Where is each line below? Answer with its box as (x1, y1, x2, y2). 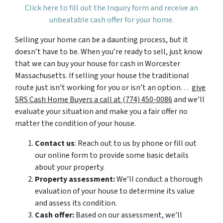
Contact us (35, 138, 75, 149)
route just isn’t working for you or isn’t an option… (15, 82, 192, 94)
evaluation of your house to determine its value (35, 186, 195, 197)
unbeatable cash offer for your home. (49, 14, 174, 26)
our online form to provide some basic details (35, 150, 189, 161)
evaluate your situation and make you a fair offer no (15, 106, 188, 117)
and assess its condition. (35, 198, 117, 209)
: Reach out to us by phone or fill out (75, 138, 197, 149)
